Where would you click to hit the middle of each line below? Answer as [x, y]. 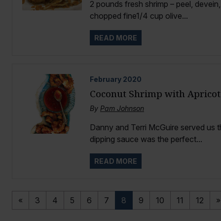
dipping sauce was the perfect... [146, 139]
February [105, 79]
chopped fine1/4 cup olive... [139, 16]
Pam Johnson [122, 108]
